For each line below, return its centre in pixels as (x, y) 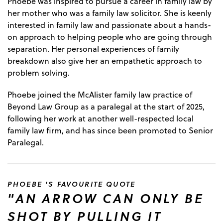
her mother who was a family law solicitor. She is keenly (110, 13)
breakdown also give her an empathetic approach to (105, 61)
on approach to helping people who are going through (110, 37)
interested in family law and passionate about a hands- (109, 25)
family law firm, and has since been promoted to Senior (110, 131)
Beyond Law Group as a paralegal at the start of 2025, (106, 107)
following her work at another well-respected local (101, 119)
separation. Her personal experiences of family (93, 49)
